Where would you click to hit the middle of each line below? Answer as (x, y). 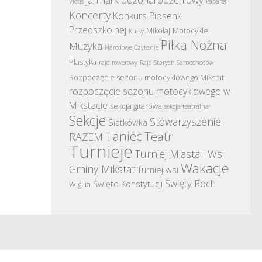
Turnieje (101, 151)
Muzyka (86, 46)
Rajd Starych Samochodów (177, 63)
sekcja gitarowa (136, 106)
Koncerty (90, 15)
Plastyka (83, 62)
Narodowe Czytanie (132, 47)
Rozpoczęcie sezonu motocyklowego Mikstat (146, 77)
